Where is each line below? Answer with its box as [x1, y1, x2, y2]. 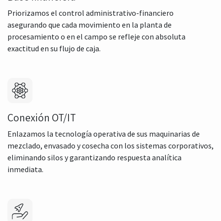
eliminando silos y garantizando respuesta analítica [7, 152, 182, 162]
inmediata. [7, 164, 43, 174]
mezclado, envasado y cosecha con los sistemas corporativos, [7, 140, 214, 150]
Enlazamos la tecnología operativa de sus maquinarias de [7, 128, 200, 139]
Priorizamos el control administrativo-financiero [7, 7, 174, 18]
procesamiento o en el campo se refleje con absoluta [7, 31, 185, 41]
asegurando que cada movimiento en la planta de [7, 19, 172, 30]
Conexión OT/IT [7, 110, 76, 124]
